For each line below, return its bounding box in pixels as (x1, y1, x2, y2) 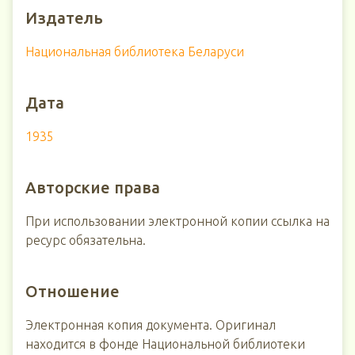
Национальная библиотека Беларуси (25, 44, 244, 59)
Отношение (25, 282, 120, 300)
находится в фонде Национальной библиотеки (25, 337, 305, 351)
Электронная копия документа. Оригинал (25, 318, 276, 332)
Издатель (25, 9, 103, 27)
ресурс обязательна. (25, 233, 146, 247)
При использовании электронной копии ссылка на (25, 214, 330, 228)
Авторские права (25, 178, 160, 197)
